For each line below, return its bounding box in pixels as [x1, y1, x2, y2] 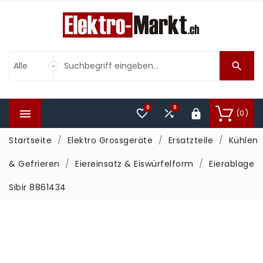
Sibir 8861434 [9, 181, 66, 193]
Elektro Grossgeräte [67, 134, 153, 146]
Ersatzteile [168, 134, 213, 146]
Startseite [9, 134, 52, 146]
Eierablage [209, 158, 254, 170]
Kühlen [228, 134, 258, 146]
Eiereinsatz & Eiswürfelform [75, 158, 194, 170]
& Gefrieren [9, 158, 60, 170]
